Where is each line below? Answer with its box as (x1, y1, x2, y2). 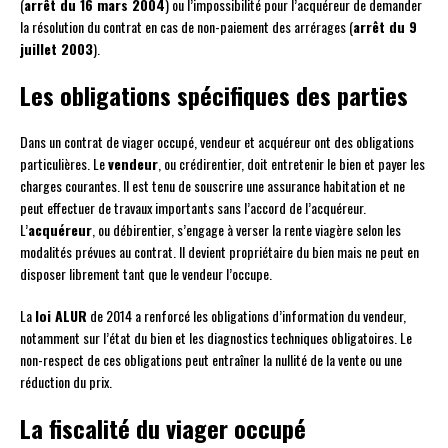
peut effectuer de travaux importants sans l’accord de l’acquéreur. (20, 196, 366, 218)
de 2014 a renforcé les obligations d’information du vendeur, (87, 304, 406, 326)
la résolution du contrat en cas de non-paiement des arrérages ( (20, 15, 353, 37)
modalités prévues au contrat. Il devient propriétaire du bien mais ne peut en (20, 240, 419, 262)
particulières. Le (20, 152, 108, 174)
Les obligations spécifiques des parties (20, 76, 408, 113)
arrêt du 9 (353, 15, 417, 37)
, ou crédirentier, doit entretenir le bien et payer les (158, 152, 425, 174)
